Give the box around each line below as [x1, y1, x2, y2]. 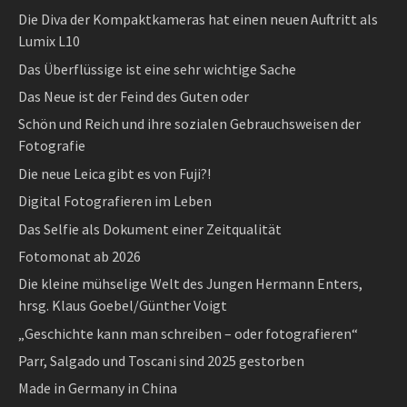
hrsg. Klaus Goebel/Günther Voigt [18, 296, 227, 315]
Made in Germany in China [18, 379, 177, 398]
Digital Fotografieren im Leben [18, 192, 212, 211]
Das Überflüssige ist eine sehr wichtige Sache [18, 59, 296, 78]
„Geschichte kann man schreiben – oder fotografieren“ [18, 323, 358, 342]
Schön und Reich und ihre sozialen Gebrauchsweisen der [18, 114, 361, 134]
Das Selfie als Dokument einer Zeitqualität [18, 219, 282, 238]
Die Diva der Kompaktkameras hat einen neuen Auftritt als [18, 10, 378, 29]
